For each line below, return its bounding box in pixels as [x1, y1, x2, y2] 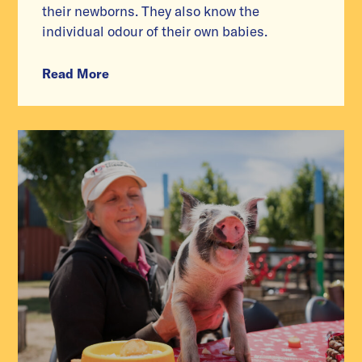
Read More [42, 65, 110, 82]
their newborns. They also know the [42, 2, 260, 20]
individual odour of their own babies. [42, 23, 268, 40]
